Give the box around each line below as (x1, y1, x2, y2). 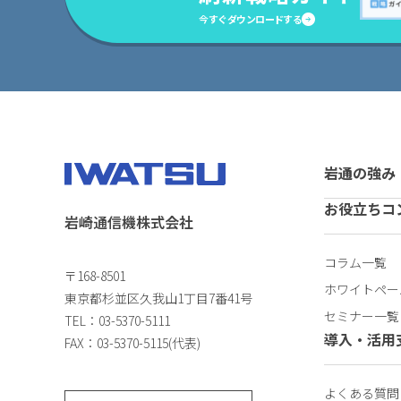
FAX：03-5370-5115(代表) (64, 333, 200, 352)
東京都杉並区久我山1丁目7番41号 (64, 288, 252, 307)
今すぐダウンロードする (199, 11, 303, 26)
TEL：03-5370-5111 (64, 311, 170, 329)
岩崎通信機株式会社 (64, 210, 193, 233)
